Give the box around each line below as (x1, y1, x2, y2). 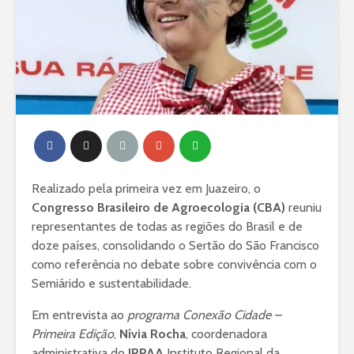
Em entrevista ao (32, 307, 127, 322)
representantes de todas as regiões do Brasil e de (32, 218, 303, 234)
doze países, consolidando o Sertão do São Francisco (32, 237, 319, 253)
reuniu (285, 199, 322, 215)
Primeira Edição (32, 326, 114, 341)
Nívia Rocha (119, 326, 186, 341)
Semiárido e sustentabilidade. (32, 275, 191, 291)
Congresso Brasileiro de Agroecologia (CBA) (32, 199, 285, 215)
